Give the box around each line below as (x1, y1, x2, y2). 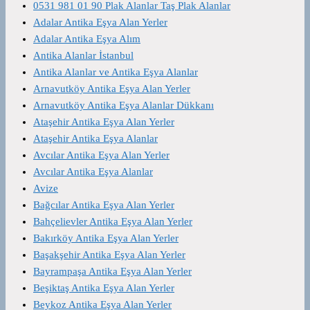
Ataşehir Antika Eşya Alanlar (33, 132, 158, 144)
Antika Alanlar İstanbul (33, 49, 134, 61)
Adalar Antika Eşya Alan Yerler (33, 16, 167, 28)
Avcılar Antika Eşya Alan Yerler (33, 149, 170, 161)
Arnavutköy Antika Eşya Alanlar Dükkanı (33, 99, 214, 111)
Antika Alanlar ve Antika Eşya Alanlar (33, 66, 198, 77)
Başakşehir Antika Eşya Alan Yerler (33, 248, 185, 260)
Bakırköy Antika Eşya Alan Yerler (33, 232, 179, 244)
